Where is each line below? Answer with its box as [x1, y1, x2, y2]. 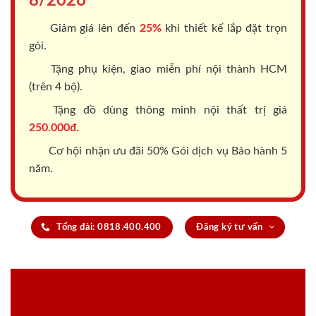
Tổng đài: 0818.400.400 [56, 223, 162, 232]
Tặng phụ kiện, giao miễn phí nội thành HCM [46, 63, 287, 75]
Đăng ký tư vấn [196, 223, 263, 232]
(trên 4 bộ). [29, 81, 83, 93]
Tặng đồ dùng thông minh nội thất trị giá [46, 104, 287, 116]
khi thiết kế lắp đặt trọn [161, 23, 288, 35]
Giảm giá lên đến [46, 23, 140, 35]
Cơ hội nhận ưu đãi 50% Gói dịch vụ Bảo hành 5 [46, 145, 287, 157]
